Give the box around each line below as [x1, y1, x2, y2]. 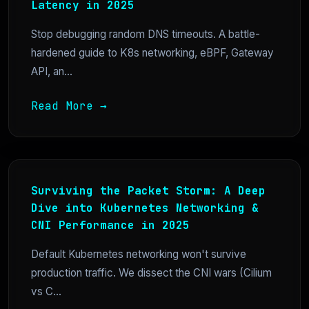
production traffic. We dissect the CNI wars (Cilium [31, 266, 272, 280]
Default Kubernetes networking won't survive [31, 248, 246, 261]
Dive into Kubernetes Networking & [31, 201, 259, 216]
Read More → [31, 99, 107, 114]
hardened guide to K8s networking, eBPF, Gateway [31, 46, 274, 60]
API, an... [31, 65, 72, 79]
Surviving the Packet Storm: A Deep [31, 183, 266, 199]
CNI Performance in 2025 [31, 218, 190, 233]
